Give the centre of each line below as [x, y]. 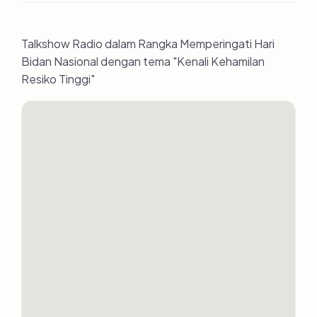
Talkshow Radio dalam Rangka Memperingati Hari [148, 44]
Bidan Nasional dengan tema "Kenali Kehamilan [143, 61]
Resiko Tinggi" [58, 79]
